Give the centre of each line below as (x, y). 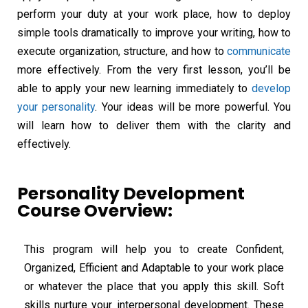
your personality (56, 107)
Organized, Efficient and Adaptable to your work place (154, 268)
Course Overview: (95, 211)
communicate (259, 52)
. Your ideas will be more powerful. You (193, 107)
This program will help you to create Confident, (154, 250)
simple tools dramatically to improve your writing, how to (154, 33)
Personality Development (131, 194)
